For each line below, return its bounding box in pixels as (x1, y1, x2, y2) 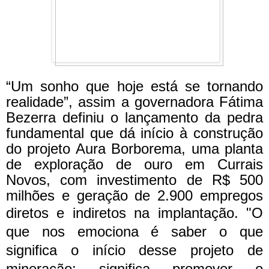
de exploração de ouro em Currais (6, 156, 263, 173)
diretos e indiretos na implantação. (6, 205, 246, 222)
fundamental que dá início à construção (6, 125, 263, 142)
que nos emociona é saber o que (6, 223, 263, 240)
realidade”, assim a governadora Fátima (6, 94, 263, 110)
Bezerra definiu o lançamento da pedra (6, 109, 263, 126)
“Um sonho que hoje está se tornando (6, 78, 263, 95)
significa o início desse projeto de (6, 242, 263, 259)
